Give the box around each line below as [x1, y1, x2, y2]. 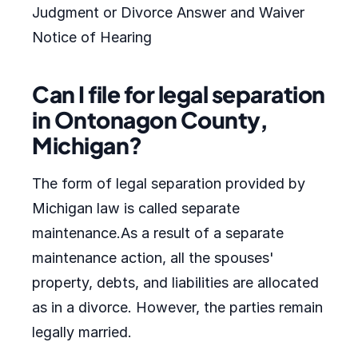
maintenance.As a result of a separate [32, 225, 284, 241]
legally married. [32, 324, 132, 340]
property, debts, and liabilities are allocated [32, 274, 319, 291]
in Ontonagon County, [32, 105, 268, 133]
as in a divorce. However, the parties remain [32, 299, 323, 316]
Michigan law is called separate [32, 200, 240, 217]
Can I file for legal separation [32, 80, 325, 108]
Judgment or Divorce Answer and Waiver [32, 4, 304, 21]
